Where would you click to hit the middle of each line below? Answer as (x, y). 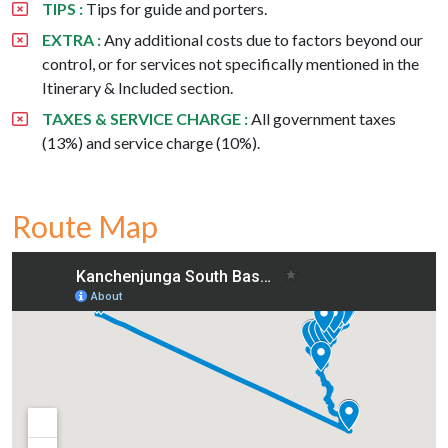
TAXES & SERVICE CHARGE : (145, 118)
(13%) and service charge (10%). (151, 142)
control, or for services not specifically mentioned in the (230, 63)
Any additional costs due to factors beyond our (262, 39)
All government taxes (322, 118)
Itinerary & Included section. (137, 87)
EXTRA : (71, 39)
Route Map (85, 225)
